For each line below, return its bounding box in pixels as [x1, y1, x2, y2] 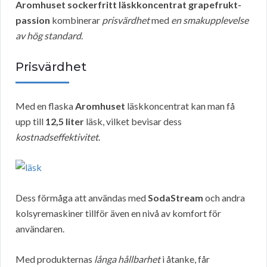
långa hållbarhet [94, 253, 160, 265]
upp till [15, 116, 45, 128]
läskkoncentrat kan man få [125, 100, 235, 112]
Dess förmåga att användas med [15, 192, 148, 204]
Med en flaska [15, 100, 75, 112]
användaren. [15, 223, 64, 235]
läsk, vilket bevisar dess [84, 116, 182, 128]
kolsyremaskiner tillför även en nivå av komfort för [15, 207, 221, 219]
